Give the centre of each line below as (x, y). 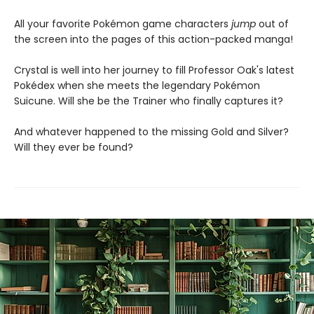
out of (272, 23)
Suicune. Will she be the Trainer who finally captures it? (149, 101)
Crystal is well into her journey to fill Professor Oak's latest (154, 70)
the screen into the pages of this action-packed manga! (153, 39)
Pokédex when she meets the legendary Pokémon (137, 85)
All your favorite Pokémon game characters (123, 23)
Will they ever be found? (74, 147)
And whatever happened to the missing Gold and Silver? (151, 131)
